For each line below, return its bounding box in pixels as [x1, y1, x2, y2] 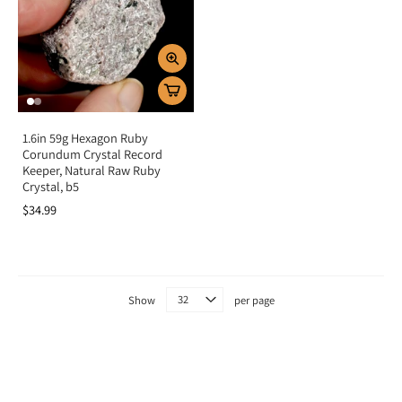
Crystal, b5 [22, 178, 79, 195]
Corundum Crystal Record [22, 145, 162, 162]
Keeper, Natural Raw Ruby [22, 162, 161, 179]
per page [233, 292, 275, 308]
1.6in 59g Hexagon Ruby [22, 129, 148, 146]
